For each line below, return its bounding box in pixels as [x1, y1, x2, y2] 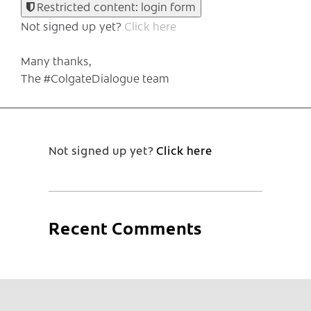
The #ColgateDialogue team [21, 69, 169, 85]
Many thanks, [21, 52, 92, 68]
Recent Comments [49, 215, 202, 239]
